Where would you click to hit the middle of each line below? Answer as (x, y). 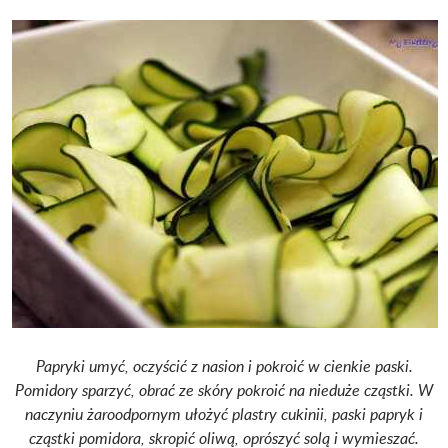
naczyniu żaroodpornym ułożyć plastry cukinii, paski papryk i (224, 414)
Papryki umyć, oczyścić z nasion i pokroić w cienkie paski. (224, 366)
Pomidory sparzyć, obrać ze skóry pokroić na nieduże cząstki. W (224, 390)
